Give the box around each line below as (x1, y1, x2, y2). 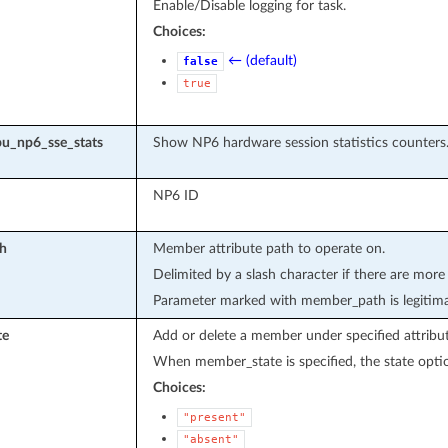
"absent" (182, 432, 239, 446)
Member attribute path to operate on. (152, 240, 385, 256)
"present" (182, 410, 246, 424)
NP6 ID (152, 187, 199, 203)
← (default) (227, 52, 297, 68)
